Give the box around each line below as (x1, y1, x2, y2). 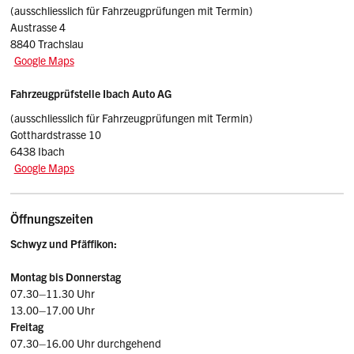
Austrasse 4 (10, 19, 66, 34)
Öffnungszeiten (10, 210, 94, 227)
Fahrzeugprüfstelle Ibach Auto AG (10, 85, 172, 100)
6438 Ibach (10, 144, 66, 159)
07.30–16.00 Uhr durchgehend (10, 336, 162, 351)
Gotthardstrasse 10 (10, 127, 102, 142)
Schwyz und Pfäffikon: (10, 236, 118, 251)
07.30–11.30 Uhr (10, 286, 96, 301)
